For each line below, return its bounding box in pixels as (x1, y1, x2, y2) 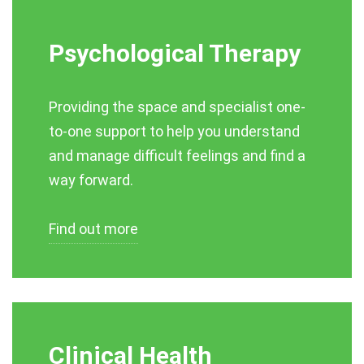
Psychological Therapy (49, 39, 301, 67)
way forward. (49, 171, 133, 188)
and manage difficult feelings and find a (49, 147, 305, 164)
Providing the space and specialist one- (49, 98, 305, 115)
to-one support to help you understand (49, 123, 300, 140)
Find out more (49, 220, 138, 237)
